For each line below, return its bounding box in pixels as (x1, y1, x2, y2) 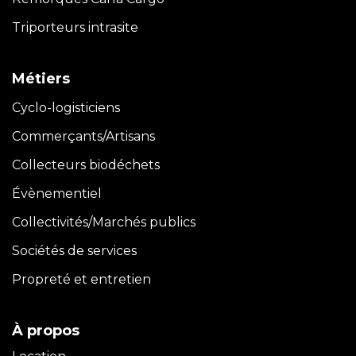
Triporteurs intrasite (12, 19, 138, 35)
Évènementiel (12, 185, 102, 201)
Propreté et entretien (12, 271, 151, 287)
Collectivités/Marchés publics (12, 214, 195, 230)
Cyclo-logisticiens (12, 99, 120, 115)
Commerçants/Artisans (12, 128, 155, 144)
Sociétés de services (12, 242, 137, 258)
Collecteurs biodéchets (12, 157, 160, 172)
